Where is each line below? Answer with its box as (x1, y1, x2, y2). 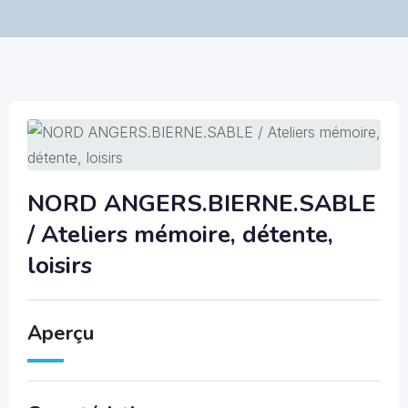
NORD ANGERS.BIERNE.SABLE (27, 188, 376, 219)
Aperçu (27, 320, 94, 347)
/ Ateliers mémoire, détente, (27, 219, 333, 250)
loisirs (27, 250, 92, 281)
